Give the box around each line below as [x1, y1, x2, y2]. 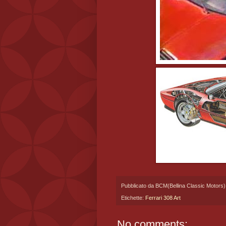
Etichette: [121, 195, 145, 201]
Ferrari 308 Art [145, 195, 181, 201]
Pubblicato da [121, 182, 155, 189]
